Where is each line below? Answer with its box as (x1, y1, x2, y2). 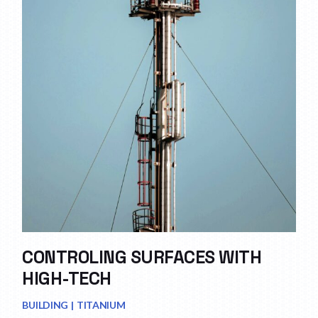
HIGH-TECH (22, 266, 111, 290)
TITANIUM (76, 299, 126, 312)
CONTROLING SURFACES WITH (22, 245, 262, 268)
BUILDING (22, 299, 69, 312)
